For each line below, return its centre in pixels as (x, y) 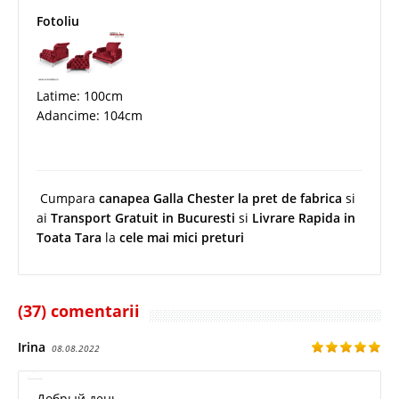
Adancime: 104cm (90, 115)
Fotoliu (58, 20)
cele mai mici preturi (182, 237)
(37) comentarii (79, 310)
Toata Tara (69, 237)
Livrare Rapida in (304, 217)
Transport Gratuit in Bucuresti (143, 217)
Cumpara (68, 198)
